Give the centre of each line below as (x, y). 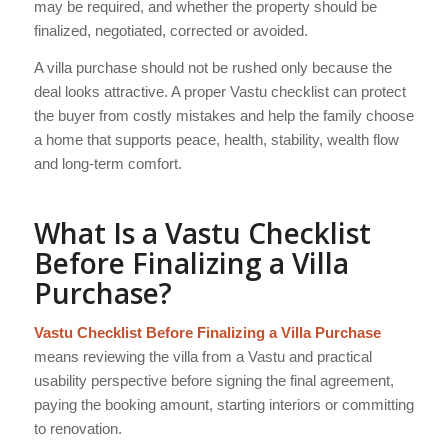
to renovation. (77, 428)
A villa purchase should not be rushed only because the (212, 67)
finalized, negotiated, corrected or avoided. (170, 31)
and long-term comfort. (107, 163)
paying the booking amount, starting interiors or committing (223, 404)
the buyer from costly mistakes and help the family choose (223, 115)
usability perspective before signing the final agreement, (213, 380)
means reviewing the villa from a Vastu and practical (202, 356)
